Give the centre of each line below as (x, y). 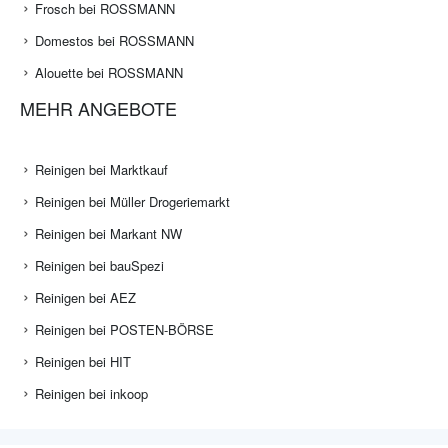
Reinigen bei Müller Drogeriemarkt (132, 202)
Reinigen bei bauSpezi (99, 266)
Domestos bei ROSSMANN (114, 41)
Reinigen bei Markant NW (108, 234)
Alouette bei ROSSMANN (109, 73)
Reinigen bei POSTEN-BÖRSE (124, 330)
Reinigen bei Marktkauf (101, 170)
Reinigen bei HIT (83, 362)
